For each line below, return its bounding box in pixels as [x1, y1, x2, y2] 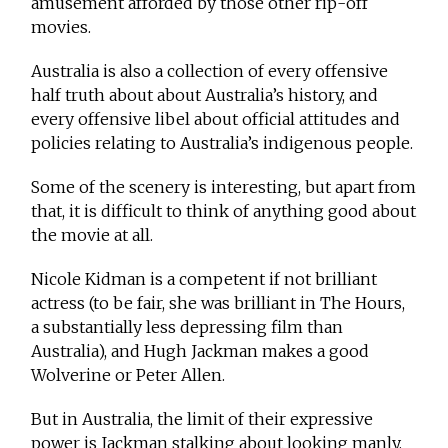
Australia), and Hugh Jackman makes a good [31, 341, 370, 362]
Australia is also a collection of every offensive [31, 61, 389, 82]
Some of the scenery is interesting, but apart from [31, 177, 417, 198]
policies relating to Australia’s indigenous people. [31, 133, 414, 154]
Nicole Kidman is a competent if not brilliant [31, 269, 378, 290]
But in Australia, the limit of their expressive [31, 409, 374, 430]
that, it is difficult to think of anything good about [31, 201, 417, 222]
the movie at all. [31, 225, 154, 246]
